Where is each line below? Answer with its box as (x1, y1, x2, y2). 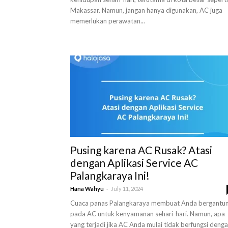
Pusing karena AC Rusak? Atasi (70, 144, 212, 156)
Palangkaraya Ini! (70, 169, 150, 182)
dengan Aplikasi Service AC (70, 156, 198, 169)
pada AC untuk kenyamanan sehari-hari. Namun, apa (70, 210, 225, 218)
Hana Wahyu (70, 185, 104, 192)
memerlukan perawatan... (70, 17, 145, 25)
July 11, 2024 (111, 185, 143, 192)
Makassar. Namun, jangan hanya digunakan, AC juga (70, 6, 222, 14)
